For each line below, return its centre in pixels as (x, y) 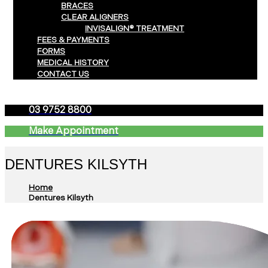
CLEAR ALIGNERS (95, 17)
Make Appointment (74, 131)
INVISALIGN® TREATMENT (135, 29)
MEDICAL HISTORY (73, 63)
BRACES (77, 6)
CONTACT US (63, 74)
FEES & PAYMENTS (73, 40)
